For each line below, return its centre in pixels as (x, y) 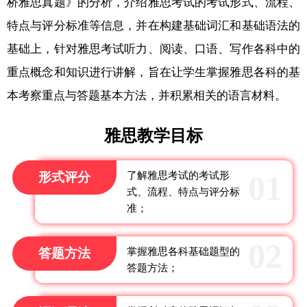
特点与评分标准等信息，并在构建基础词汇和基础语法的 (153, 25)
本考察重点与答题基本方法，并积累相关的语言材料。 (147, 95)
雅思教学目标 (153, 135)
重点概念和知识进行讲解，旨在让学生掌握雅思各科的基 (153, 72)
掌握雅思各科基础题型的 (183, 251)
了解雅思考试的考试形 (178, 175)
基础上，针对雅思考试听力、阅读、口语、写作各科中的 (153, 49)
